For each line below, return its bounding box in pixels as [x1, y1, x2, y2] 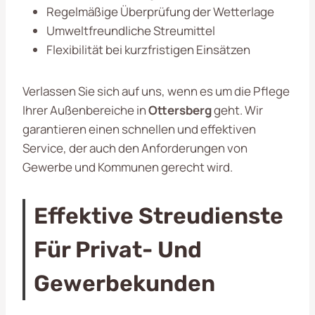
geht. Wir [212, 101, 263, 118]
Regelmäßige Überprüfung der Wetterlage [46, 3, 274, 20]
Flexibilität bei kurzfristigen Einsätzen [46, 41, 250, 58]
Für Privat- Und [34, 236, 202, 263]
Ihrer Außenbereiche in [22, 101, 148, 118]
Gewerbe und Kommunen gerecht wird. [22, 158, 233, 175]
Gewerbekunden [34, 269, 215, 297]
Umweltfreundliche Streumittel [46, 22, 215, 39]
